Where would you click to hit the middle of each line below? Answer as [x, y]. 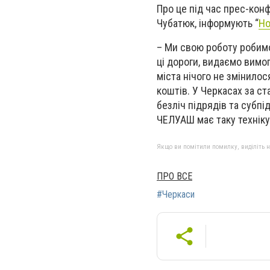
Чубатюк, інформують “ [208, 24]
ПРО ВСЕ [174, 176]
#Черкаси [176, 194]
